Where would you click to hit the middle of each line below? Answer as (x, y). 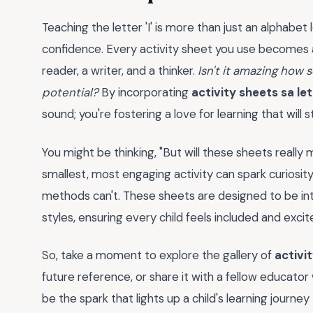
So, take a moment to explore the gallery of (158, 255)
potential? (70, 93)
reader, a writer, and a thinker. (120, 71)
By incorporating (145, 93)
